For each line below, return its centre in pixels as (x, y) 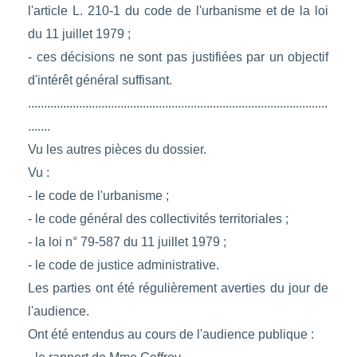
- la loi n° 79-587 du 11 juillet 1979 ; (127, 242)
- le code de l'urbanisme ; (98, 196)
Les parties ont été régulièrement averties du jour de (178, 288)
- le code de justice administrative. (123, 265)
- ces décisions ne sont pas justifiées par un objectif (178, 57)
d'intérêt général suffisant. (100, 80)
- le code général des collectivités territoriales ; (158, 219)
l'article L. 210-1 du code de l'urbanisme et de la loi (178, 11)
